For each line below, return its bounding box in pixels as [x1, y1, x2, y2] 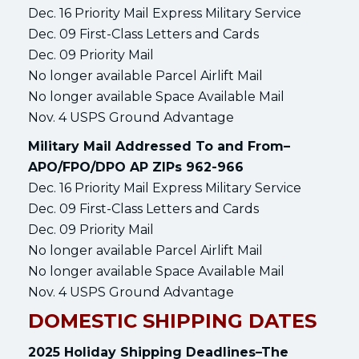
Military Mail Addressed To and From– [28, 138, 290, 154]
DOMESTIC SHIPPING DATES [28, 309, 317, 333]
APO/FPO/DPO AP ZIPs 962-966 [28, 159, 244, 175]
